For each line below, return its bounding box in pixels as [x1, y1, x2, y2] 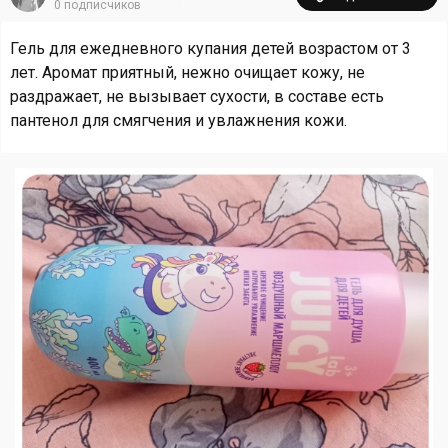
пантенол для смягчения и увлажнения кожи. [10, 111, 347, 130]
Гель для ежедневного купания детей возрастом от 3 [10, 39, 411, 58]
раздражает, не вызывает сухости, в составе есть [10, 87, 384, 106]
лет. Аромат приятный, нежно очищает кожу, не [10, 63, 365, 82]
